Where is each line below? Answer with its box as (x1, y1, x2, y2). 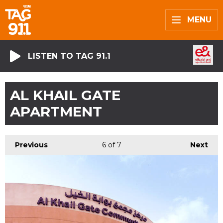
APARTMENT (10, 103, 102, 120)
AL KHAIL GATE (10, 87, 120, 104)
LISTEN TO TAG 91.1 (28, 51, 111, 61)
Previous (15, 140, 48, 149)
